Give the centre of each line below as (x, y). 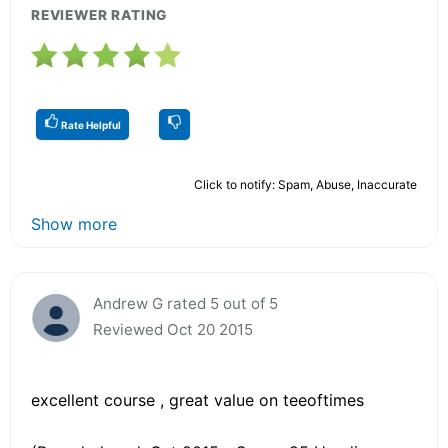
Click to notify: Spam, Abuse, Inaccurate (305, 184)
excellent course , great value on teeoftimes (197, 399)
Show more (74, 223)
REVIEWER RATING (99, 14)
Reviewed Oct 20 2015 (173, 329)
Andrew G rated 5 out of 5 (185, 303)
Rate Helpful (90, 124)
